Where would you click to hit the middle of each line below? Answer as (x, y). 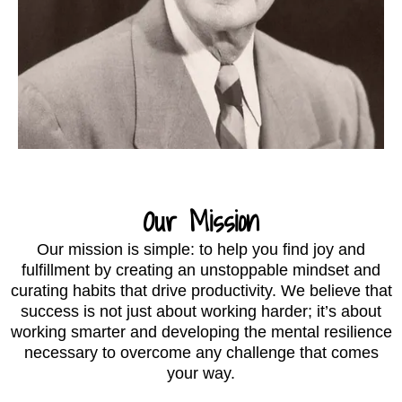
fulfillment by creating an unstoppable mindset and (201, 270)
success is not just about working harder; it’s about (201, 311)
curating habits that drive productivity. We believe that (201, 291)
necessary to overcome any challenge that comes (201, 353)
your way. (201, 373)
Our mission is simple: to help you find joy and (201, 249)
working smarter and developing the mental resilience (201, 332)
